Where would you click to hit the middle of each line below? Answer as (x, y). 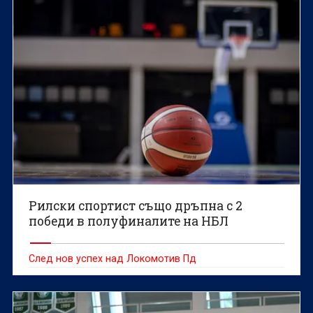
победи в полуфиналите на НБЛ (129, 221)
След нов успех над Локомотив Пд (113, 258)
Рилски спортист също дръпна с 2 (136, 205)
